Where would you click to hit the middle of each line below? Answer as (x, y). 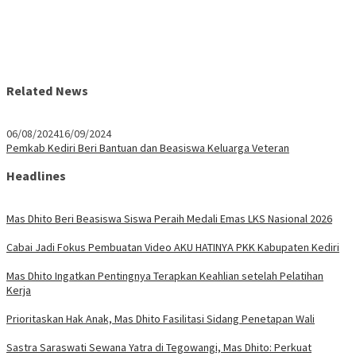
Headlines (36, 176)
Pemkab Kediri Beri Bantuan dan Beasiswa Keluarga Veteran (148, 147)
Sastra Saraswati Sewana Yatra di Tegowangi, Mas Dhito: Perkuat (159, 347)
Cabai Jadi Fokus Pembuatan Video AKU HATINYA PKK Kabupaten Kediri (173, 247)
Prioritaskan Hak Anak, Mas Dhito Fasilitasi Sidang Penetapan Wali (161, 318)
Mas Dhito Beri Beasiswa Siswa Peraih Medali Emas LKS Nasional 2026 (169, 218)
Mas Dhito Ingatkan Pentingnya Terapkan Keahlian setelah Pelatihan (165, 275)
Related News (47, 91)
